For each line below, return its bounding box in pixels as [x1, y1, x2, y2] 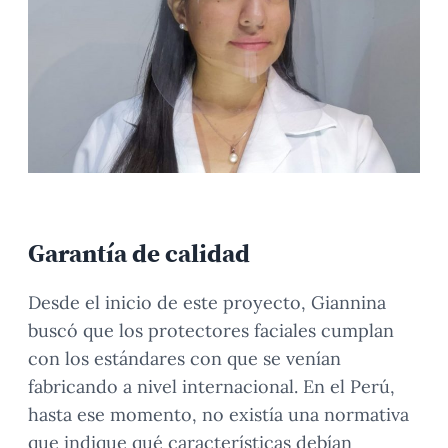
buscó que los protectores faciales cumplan [28, 319, 394, 343]
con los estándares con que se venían [28, 347, 341, 371]
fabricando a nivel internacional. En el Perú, [28, 375, 395, 399]
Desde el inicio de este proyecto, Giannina [28, 291, 386, 315]
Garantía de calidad [28, 236, 250, 271]
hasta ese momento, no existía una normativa [28, 403, 409, 427]
